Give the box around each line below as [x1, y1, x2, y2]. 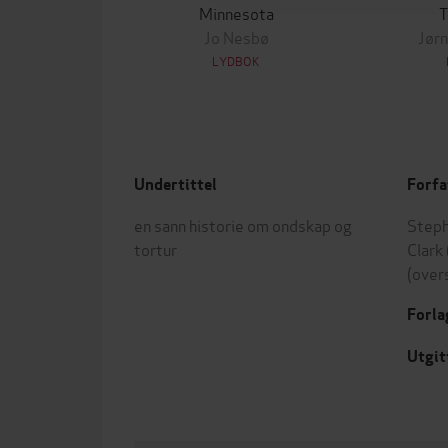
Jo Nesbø [203, 25, 269, 48]
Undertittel [134, 174, 217, 195]
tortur [134, 237, 177, 260]
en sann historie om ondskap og [134, 213, 352, 236]
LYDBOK [212, 52, 260, 69]
